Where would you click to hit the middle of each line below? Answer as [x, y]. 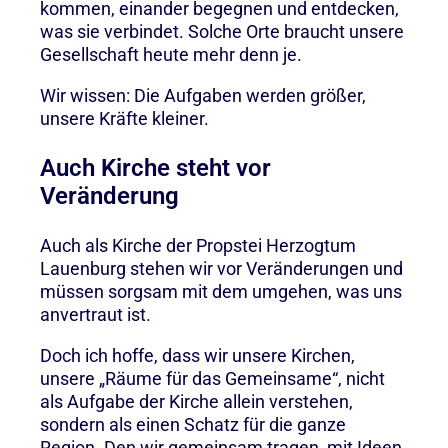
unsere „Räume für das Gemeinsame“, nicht [212, 378]
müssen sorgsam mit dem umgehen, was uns [221, 291]
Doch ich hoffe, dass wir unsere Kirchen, [197, 355]
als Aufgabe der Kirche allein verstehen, [196, 401]
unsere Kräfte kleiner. [126, 118]
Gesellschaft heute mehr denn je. [171, 54]
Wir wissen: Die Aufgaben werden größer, [203, 95]
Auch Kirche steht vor [155, 167]
